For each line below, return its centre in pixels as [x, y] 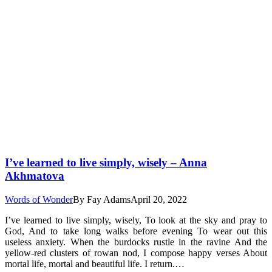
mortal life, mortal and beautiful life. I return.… [95, 263]
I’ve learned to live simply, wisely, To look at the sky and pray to [136, 220]
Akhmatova [35, 176]
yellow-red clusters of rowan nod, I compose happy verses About [136, 253]
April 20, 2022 [159, 199]
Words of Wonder [39, 199]
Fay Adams [109, 199]
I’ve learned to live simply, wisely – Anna [106, 163]
